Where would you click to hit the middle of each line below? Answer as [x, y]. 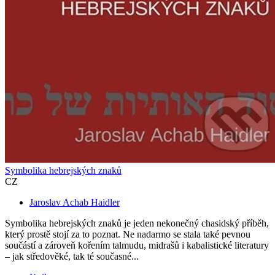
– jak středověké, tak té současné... [72, 257]
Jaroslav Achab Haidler [75, 203]
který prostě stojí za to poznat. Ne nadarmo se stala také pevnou [128, 234]
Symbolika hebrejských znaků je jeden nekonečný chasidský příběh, [137, 223]
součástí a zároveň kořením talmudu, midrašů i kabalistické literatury [137, 246]
